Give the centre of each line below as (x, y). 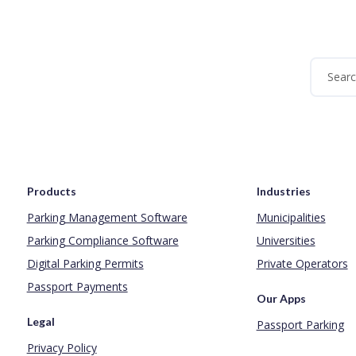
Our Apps (281, 298)
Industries (283, 191)
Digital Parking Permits (85, 263)
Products (51, 191)
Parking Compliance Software (103, 240)
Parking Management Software (107, 217)
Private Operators (302, 263)
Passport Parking (300, 324)
